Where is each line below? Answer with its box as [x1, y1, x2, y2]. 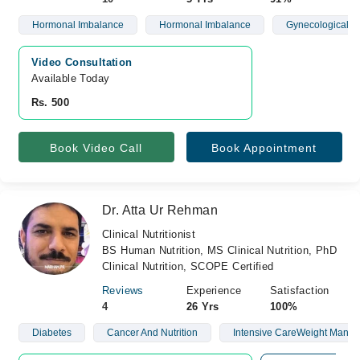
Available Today [31, 72, 110, 84]
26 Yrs [186, 301, 219, 313]
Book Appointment [211, 141, 317, 154]
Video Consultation [31, 56, 133, 68]
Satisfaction [270, 284, 329, 297]
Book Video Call [50, 141, 142, 154]
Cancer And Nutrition [106, 327, 198, 338]
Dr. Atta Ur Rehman [102, 203, 219, 217]
